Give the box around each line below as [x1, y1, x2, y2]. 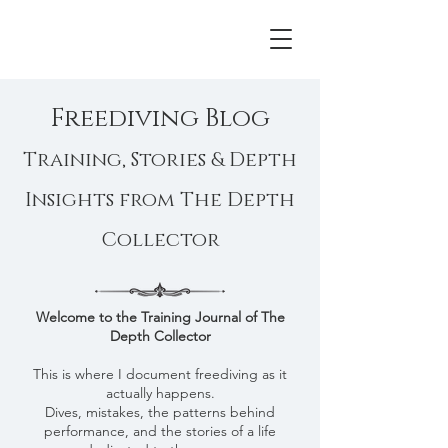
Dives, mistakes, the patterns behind [45, 403, 275, 421]
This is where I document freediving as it [33, 365, 287, 383]
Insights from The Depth [25, 187, 295, 213]
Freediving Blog [50, 102, 270, 135]
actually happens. [105, 384, 215, 402]
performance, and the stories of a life [44, 422, 276, 440]
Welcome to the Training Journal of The [35, 308, 285, 326]
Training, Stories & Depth [23, 147, 297, 173]
